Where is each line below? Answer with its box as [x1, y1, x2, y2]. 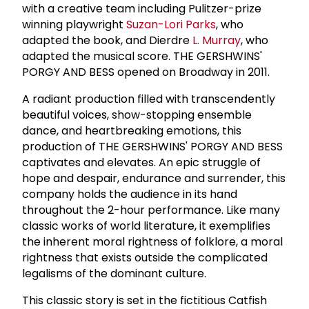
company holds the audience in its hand [22, 186, 237, 202]
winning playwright [22, 16, 126, 32]
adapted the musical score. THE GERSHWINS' [22, 48, 262, 64]
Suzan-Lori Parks [126, 16, 216, 32]
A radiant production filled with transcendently [22, 90, 275, 107]
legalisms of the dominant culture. [22, 265, 206, 281]
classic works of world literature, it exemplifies [22, 217, 270, 234]
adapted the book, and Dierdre [22, 32, 192, 48]
